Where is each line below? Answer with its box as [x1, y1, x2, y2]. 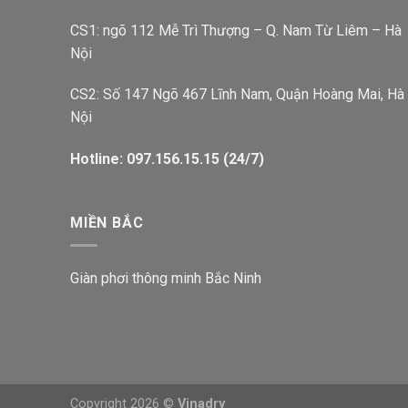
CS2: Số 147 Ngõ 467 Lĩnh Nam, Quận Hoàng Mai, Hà [70, 86, 404, 104]
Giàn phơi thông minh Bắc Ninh [70, 269, 261, 287]
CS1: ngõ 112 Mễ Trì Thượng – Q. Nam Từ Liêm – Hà [70, 21, 402, 39]
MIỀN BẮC [70, 213, 144, 231]
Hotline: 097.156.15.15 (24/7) [70, 150, 264, 168]
